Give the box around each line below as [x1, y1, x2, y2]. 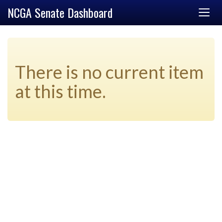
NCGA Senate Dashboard [7, 3, 112, 21]
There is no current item [15, 61, 204, 83]
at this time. [15, 80, 106, 102]
